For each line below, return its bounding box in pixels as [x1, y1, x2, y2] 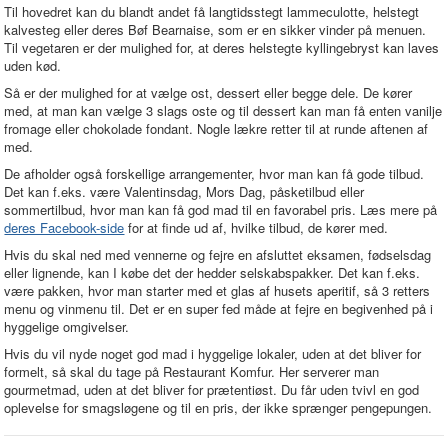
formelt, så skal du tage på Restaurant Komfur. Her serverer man [4, 362, 380, 381]
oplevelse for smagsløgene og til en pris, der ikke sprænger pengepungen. [4, 398, 433, 417]
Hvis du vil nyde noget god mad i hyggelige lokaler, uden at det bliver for [4, 344, 422, 363]
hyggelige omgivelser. [4, 317, 130, 336]
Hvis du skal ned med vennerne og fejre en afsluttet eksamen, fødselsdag [4, 245, 432, 264]
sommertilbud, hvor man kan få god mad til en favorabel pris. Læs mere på [4, 200, 438, 219]
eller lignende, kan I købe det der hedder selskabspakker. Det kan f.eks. [4, 263, 421, 282]
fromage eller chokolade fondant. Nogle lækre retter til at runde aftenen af [4, 119, 429, 138]
